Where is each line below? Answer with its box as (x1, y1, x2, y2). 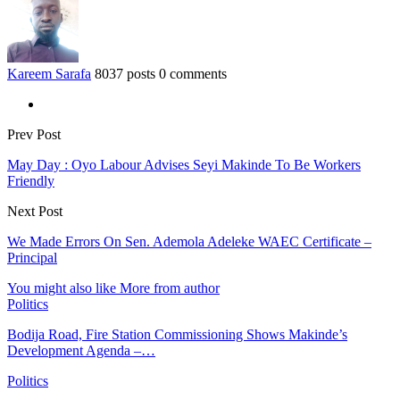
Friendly (7, 172, 54, 188)
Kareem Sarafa (7, 65, 91, 81)
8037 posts (95, 65, 155, 81)
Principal (7, 249, 57, 265)
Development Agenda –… (7, 342, 155, 358)
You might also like (7, 279, 116, 296)
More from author (120, 279, 220, 296)
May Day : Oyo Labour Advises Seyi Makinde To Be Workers (7, 156, 361, 172)
